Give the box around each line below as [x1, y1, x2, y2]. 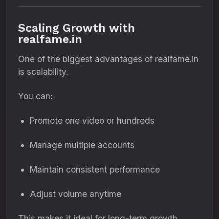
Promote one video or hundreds [30, 115, 154, 126]
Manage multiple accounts [30, 140, 134, 150]
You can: [18, 91, 52, 101]
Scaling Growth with [18, 21, 135, 35]
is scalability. [18, 66, 68, 77]
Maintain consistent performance [30, 164, 160, 175]
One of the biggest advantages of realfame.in [18, 54, 198, 64]
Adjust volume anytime [30, 189, 121, 199]
